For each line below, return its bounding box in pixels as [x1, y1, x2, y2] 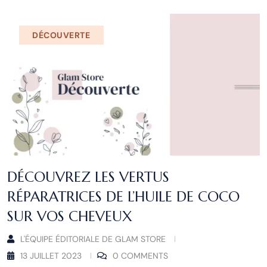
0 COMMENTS [113, 250, 168, 262]
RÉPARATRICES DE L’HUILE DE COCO [7, 188, 240, 206]
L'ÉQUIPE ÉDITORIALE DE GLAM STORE [20, 234, 166, 245]
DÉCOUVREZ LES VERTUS [7, 168, 169, 187]
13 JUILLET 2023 [20, 250, 82, 262]
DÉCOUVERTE [32, 29, 91, 41]
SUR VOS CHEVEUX [7, 207, 132, 226]
